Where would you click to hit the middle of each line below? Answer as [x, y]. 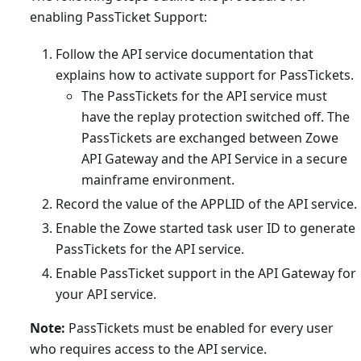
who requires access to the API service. [148, 349]
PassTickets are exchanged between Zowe [210, 138]
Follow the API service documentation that [184, 54]
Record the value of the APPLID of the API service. [206, 204]
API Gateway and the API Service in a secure [214, 159]
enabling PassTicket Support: [118, 17]
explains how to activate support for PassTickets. [204, 75]
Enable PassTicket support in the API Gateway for [205, 274]
